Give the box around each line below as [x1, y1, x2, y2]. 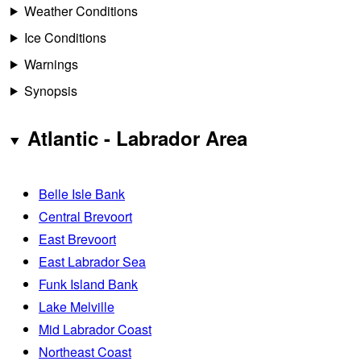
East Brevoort [39, 229, 116, 248]
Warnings [23, 54, 78, 73]
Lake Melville [39, 297, 114, 316]
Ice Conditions [23, 27, 106, 47]
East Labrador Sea [39, 251, 146, 271]
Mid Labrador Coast [39, 319, 151, 338]
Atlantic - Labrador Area [27, 123, 247, 151]
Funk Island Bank [39, 274, 138, 293]
